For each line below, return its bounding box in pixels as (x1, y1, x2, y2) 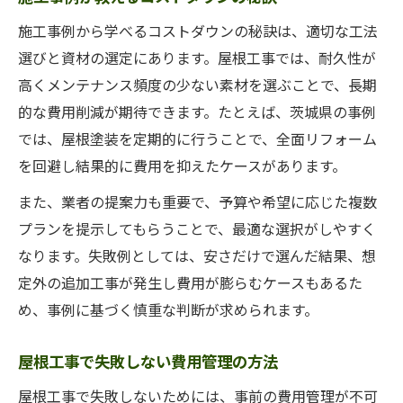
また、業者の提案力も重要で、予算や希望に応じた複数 (18, 191, 377, 212)
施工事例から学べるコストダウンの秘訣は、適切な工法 (18, 20, 378, 41)
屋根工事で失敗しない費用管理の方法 (18, 350, 278, 372)
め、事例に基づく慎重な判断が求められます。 (18, 299, 318, 320)
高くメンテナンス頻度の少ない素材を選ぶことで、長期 (18, 74, 377, 95)
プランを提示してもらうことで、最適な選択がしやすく (18, 218, 376, 239)
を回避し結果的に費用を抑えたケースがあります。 (18, 155, 346, 176)
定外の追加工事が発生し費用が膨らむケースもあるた (18, 272, 363, 293)
